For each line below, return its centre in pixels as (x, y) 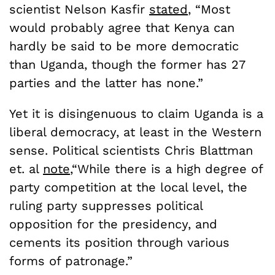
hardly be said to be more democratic (124, 46)
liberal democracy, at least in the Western (135, 132)
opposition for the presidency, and (113, 224)
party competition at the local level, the (128, 187)
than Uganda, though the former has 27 (127, 64)
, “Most (209, 9)
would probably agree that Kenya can (122, 27)
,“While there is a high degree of (166, 168)
